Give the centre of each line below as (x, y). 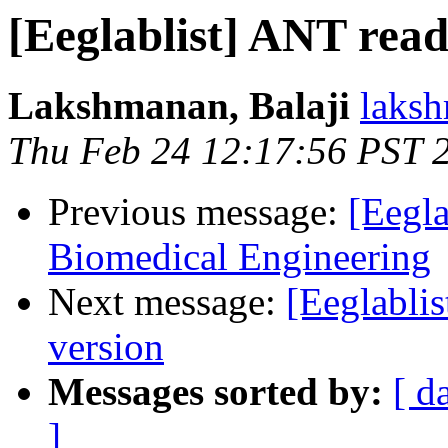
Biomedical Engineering (239, 257)
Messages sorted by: (215, 392)
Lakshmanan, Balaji (179, 106)
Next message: (167, 302)
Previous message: (198, 212)
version (106, 347)
